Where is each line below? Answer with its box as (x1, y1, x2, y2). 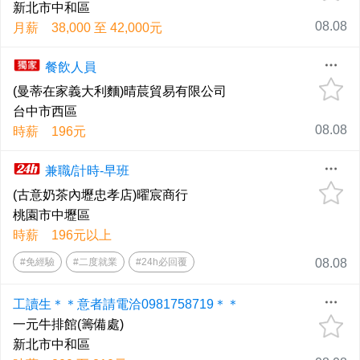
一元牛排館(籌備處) (13, 317, 124, 331)
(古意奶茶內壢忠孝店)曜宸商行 (13, 188, 188, 202)
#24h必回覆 (136, 256, 187, 268)
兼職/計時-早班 (45, 164, 129, 178)
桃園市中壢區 (13, 208, 90, 222)
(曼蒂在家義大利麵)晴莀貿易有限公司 (13, 84, 227, 98)
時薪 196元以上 (13, 228, 112, 242)
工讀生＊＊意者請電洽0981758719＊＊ (13, 297, 239, 311)
